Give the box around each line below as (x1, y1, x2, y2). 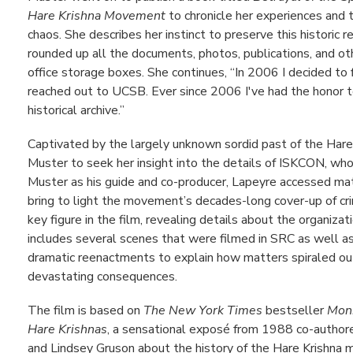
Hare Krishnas (28, 321, 107, 339)
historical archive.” (28, 101, 124, 119)
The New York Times (143, 302, 262, 320)
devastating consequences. (28, 267, 177, 285)
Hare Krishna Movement (28, 6, 165, 24)
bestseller (262, 302, 327, 320)
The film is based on (28, 302, 143, 320)
